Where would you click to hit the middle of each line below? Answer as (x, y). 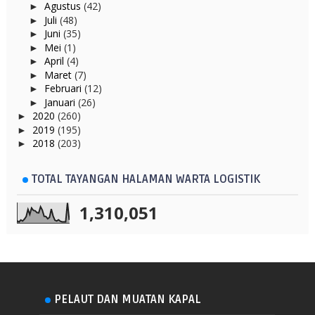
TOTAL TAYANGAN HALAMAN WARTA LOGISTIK (146, 179)
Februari (64, 88)
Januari (61, 102)
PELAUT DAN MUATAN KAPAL (128, 300)
